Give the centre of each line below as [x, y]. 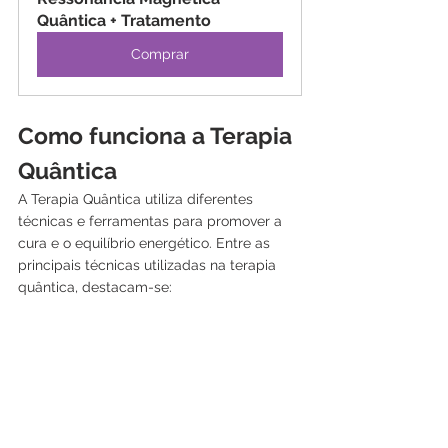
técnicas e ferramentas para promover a [152, 220]
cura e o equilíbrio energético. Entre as [146, 242]
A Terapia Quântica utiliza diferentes [137, 198]
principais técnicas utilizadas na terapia [149, 264]
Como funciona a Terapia [158, 135]
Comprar [160, 53]
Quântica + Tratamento [124, 20]
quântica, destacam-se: [95, 286]
